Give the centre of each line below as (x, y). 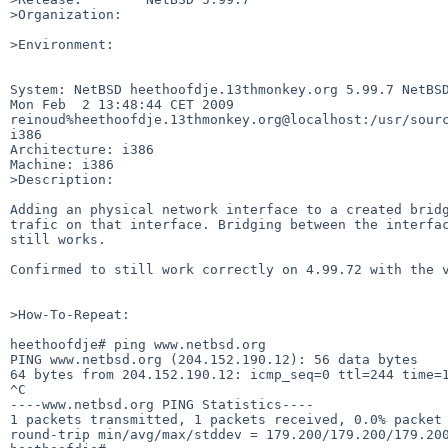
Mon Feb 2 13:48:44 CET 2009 (122, 104)
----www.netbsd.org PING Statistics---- (162, 404)
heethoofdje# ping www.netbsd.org (138, 344)
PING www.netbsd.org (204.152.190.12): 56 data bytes (214, 359)
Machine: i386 (62, 164)
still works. (58, 239)
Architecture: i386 (82, 149)
